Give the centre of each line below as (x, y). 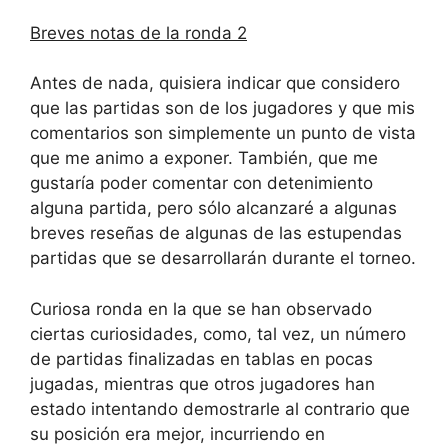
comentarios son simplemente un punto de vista (223, 133)
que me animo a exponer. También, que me (204, 158)
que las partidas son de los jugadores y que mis (222, 108)
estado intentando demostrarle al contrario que (220, 408)
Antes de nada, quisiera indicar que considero (215, 83)
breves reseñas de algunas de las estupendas (216, 233)
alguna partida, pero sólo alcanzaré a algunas (213, 208)
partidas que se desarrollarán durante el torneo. (223, 258)
